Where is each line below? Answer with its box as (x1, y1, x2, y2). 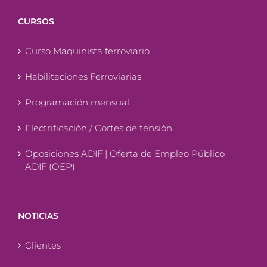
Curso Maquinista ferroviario (25, 45, 150, 57)
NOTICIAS (18, 210, 58, 221)
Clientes (25, 239, 61, 251)
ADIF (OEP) (25, 160, 75, 172)
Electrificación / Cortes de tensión (25, 122, 172, 133)
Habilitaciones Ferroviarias (25, 70, 141, 82)
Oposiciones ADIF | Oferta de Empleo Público (25, 147, 225, 159)
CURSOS (18, 15, 54, 27)
